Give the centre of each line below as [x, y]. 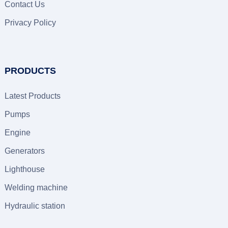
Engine [17, 133]
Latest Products [32, 96]
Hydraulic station [35, 206]
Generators [24, 151]
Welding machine [36, 188]
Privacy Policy [30, 23]
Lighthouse [24, 169]
